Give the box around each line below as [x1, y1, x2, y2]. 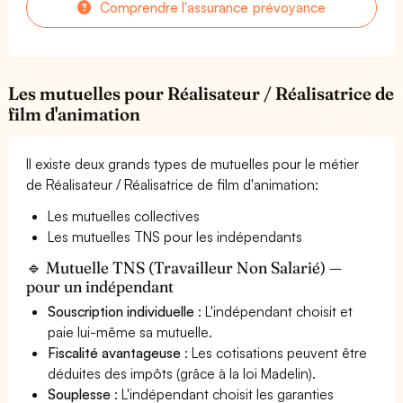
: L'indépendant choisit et [194, 301, 354, 320]
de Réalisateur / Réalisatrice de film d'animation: [26, 175, 319, 193]
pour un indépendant [26, 275, 175, 297]
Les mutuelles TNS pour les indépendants [48, 227, 303, 246]
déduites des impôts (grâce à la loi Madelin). [48, 363, 317, 382]
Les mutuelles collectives [48, 206, 201, 225]
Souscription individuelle [48, 301, 195, 320]
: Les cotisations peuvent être [181, 343, 368, 362]
